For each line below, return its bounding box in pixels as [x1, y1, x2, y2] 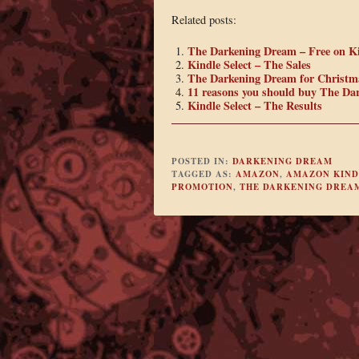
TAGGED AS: [171, 167, 236, 181]
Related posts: [171, 12, 236, 28]
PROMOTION [171, 180, 233, 194]
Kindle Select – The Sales [187, 55, 311, 73]
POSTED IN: [171, 155, 232, 168]
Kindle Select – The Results [187, 96, 322, 114]
